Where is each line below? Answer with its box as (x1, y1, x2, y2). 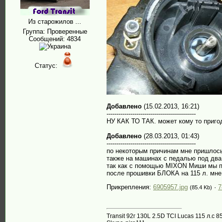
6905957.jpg (153, 183, 188, 191)
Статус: (34, 62, 59, 69)
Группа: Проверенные (22, 28, 87, 35)
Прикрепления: (107, 183, 153, 191)
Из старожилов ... (28, 18, 81, 25)
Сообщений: (29, 35, 67, 43)
